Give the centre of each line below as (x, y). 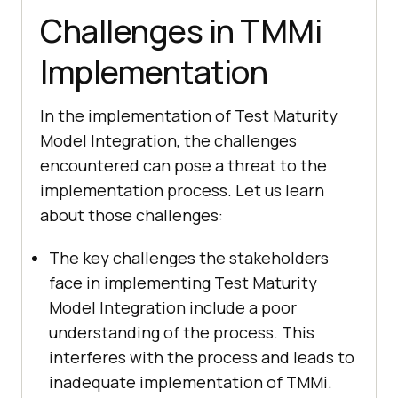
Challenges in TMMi (181, 30)
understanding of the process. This (182, 332)
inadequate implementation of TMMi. (191, 382)
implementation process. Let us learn (182, 190)
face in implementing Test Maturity (183, 282)
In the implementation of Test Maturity (189, 115)
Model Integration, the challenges (168, 140)
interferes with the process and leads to (202, 357)
